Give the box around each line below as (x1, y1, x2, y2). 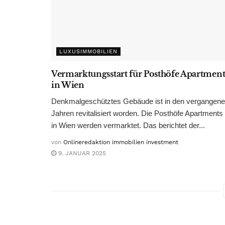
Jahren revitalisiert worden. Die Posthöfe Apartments (51, 108, 223, 118)
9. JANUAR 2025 (56, 149, 106, 157)
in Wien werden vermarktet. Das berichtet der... (51, 121, 205, 130)
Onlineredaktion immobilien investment (63, 138, 178, 146)
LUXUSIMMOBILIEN (59, 48, 118, 55)
